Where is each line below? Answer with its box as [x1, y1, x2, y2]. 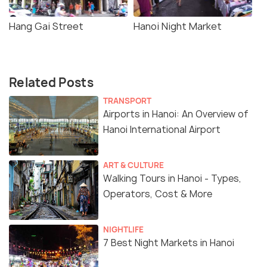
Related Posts [9, 74, 94, 91]
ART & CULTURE [103, 159, 164, 170]
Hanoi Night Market [133, 19, 222, 33]
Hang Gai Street [9, 19, 83, 33]
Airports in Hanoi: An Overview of [103, 107, 249, 120]
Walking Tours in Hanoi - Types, [103, 172, 241, 185]
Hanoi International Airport [103, 123, 221, 136]
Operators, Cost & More [103, 187, 212, 200]
